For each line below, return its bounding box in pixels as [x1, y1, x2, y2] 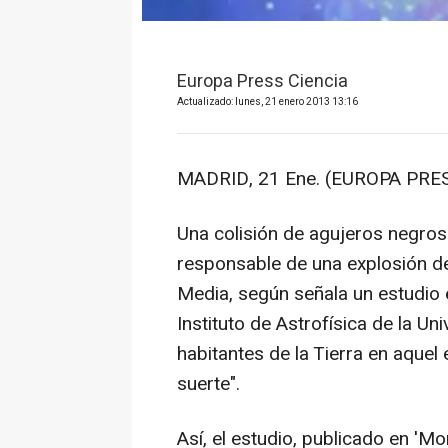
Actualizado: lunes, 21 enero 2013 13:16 [177, 94, 358, 109]
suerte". [177, 369, 240, 398]
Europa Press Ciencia [177, 67, 348, 95]
